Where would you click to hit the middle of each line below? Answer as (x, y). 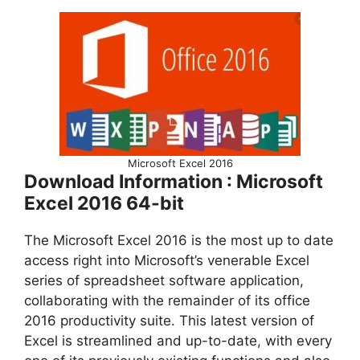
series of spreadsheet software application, (164, 280)
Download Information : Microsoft (174, 182)
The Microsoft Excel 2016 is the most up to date (179, 240)
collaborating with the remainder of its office (167, 301)
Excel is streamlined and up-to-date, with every (178, 341)
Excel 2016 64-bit (104, 203)
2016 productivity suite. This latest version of (169, 321)
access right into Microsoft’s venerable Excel (167, 260)
